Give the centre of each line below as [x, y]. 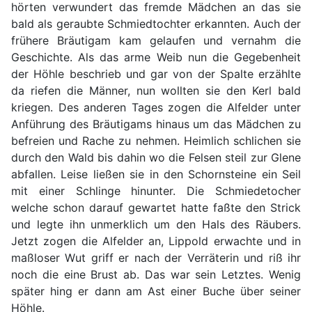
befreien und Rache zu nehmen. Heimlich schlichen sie [156, 141]
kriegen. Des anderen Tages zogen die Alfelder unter [156, 108]
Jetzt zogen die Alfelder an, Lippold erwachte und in [156, 241]
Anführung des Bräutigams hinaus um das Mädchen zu [156, 124]
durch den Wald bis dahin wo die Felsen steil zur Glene [156, 158]
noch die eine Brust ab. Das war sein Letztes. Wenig [156, 275]
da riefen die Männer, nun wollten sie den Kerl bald [156, 91]
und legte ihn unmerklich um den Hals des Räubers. [156, 225]
